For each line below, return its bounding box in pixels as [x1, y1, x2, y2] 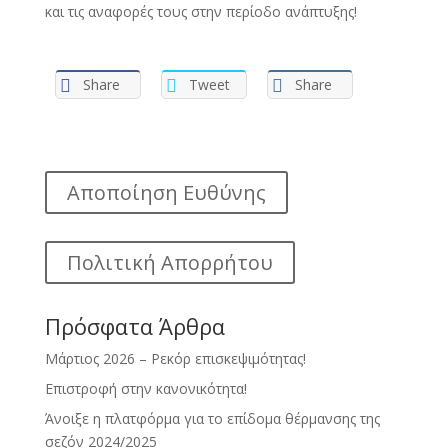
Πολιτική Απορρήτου [66, 248, 273, 276]
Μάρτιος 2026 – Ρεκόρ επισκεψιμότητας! [44, 349, 306, 369]
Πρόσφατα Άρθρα [44, 311, 225, 342]
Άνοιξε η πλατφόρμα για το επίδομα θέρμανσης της [44, 409, 380, 429]
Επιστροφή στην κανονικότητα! [44, 379, 247, 399]
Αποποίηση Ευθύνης [66, 178, 266, 206]
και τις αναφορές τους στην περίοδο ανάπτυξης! [44, 2, 357, 21]
